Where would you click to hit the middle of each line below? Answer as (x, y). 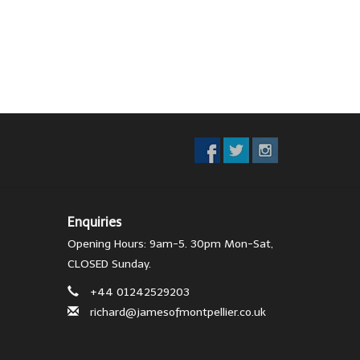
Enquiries (94, 222)
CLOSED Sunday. (109, 264)
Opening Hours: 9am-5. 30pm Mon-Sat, (170, 243)
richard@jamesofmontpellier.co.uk (178, 312)
